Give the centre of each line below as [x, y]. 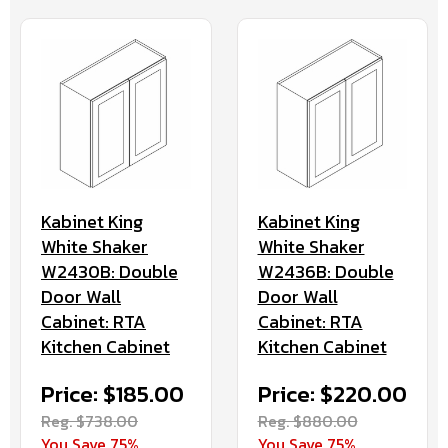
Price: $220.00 [332, 394]
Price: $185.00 [112, 394]
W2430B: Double [109, 271]
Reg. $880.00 [307, 420]
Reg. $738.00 [89, 420]
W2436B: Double [325, 271]
